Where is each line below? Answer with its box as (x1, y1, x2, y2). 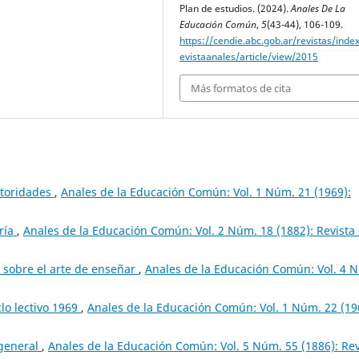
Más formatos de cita (191, 81, 291, 96)
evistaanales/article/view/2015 (179, 49, 318, 63)
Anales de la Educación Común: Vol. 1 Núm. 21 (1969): (61, 184, 351, 200)
